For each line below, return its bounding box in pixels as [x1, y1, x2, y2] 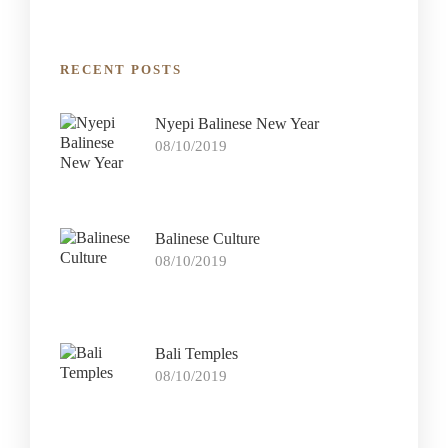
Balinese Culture [155, 229, 260, 247]
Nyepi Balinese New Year [155, 114, 319, 132]
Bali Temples [155, 344, 238, 362]
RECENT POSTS [60, 61, 182, 77]
